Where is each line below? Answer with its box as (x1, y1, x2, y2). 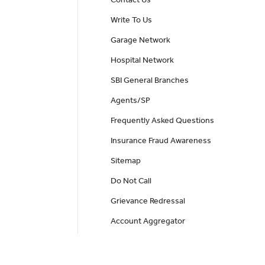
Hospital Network (110, 55, 174, 66)
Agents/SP (110, 95, 150, 106)
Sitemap (110, 156, 141, 166)
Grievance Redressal (110, 196, 185, 206)
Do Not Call (110, 176, 151, 186)
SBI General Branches (110, 75, 189, 86)
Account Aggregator (110, 216, 185, 227)
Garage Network (110, 35, 170, 46)
